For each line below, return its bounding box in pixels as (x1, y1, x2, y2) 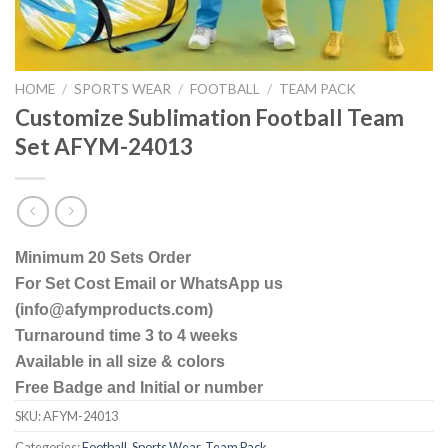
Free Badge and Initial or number (15, 379, 263, 397)
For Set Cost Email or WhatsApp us (15, 275, 283, 293)
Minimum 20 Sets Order (15, 249, 191, 267)
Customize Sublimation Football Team (15, 104, 404, 132)
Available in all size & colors (15, 353, 225, 371)
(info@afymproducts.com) (15, 301, 213, 319)
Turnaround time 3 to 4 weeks (15, 327, 238, 345)
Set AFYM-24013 (15, 133, 193, 161)
